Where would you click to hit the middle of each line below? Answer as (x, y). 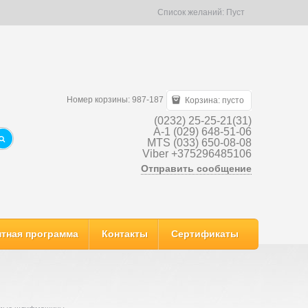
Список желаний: (192, 12)
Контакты (125, 234)
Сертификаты (205, 234)
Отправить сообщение (196, 168)
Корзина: (202, 100)
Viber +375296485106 (197, 153)
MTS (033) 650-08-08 (199, 142)
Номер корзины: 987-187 (115, 99)
